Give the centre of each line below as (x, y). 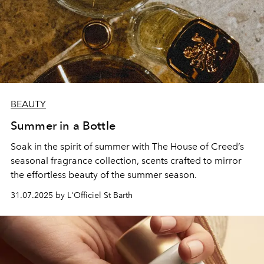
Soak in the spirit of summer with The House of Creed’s (127, 146)
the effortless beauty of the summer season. (104, 175)
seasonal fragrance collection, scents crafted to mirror (126, 161)
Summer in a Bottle (63, 126)
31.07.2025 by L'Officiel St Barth (72, 195)
